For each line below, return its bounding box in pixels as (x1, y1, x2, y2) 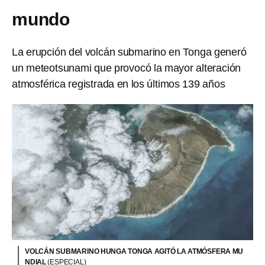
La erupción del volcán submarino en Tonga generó (12, 46, 247, 58)
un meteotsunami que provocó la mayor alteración (12, 62, 241, 74)
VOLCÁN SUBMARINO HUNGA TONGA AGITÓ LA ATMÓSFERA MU (25, 247, 244, 256)
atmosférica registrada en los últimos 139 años (12, 78, 225, 90)
